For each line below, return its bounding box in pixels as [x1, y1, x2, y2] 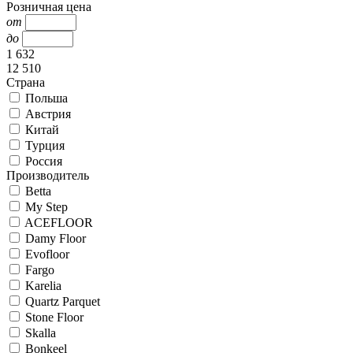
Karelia [25, 279, 61, 292]
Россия [25, 154, 62, 168]
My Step [25, 200, 68, 214]
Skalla [25, 326, 56, 340]
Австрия [25, 107, 71, 121]
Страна [6, 76, 45, 89]
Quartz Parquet [25, 295, 100, 308]
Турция [25, 139, 65, 152]
